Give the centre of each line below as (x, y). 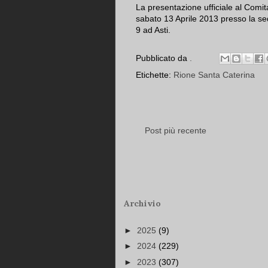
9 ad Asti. (153, 30)
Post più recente (176, 131)
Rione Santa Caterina (214, 75)
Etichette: (155, 75)
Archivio (142, 204)
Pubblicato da (163, 58)
